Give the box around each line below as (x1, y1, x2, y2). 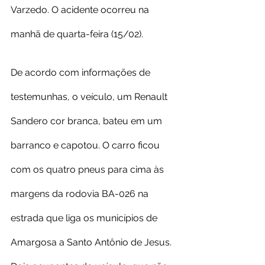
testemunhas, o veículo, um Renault (11, 91, 170, 103)
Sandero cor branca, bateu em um (11, 115, 164, 127)
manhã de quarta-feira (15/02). (11, 28, 143, 40)
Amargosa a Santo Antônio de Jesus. (11, 237, 172, 248)
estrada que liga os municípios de (11, 212, 160, 224)
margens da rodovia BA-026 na (11, 188, 151, 200)
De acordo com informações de (11, 67, 153, 79)
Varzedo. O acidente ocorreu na (11, 4, 151, 16)
